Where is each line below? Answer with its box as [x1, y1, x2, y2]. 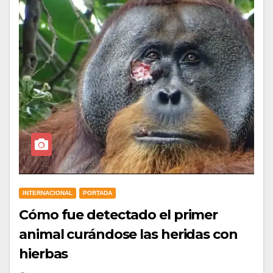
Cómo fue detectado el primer [19, 207, 218, 223]
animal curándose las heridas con [19, 226, 238, 243]
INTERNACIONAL [23, 190, 73, 196]
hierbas [19, 246, 68, 262]
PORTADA [83, 190, 112, 196]
